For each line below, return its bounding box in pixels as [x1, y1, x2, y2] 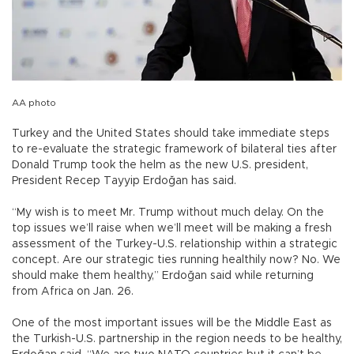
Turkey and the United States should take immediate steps [12, 127, 330, 139]
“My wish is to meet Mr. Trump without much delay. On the [12, 206, 324, 218]
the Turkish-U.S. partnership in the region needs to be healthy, [12, 333, 342, 345]
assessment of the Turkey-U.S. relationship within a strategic [12, 238, 337, 250]
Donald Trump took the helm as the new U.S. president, [12, 159, 308, 171]
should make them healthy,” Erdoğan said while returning [12, 269, 314, 281]
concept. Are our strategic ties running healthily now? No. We [12, 254, 341, 265]
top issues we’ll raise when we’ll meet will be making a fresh [12, 222, 332, 234]
